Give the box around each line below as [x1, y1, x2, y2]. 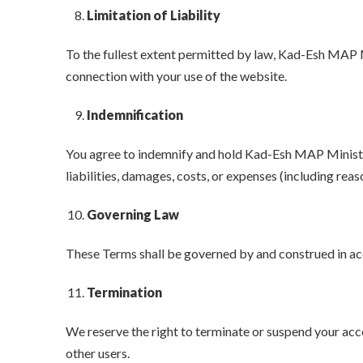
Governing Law [87, 207, 180, 223]
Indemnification [87, 107, 184, 123]
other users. [65, 345, 130, 361]
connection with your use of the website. [65, 68, 287, 84]
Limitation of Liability [87, 7, 221, 23]
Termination [87, 284, 163, 301]
